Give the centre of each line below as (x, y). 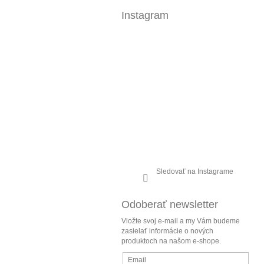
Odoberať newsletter (170, 205)
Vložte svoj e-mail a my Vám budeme (181, 221)
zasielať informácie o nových (167, 231)
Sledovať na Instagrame (194, 172)
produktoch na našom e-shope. (171, 241)
